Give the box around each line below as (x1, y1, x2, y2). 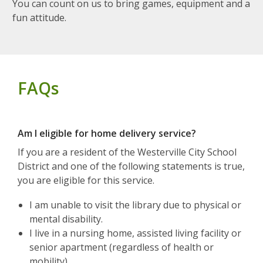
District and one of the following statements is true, (18, 160, 245, 173)
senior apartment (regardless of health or (29, 241, 214, 254)
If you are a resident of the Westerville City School (18, 146, 237, 159)
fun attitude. (12, 11, 66, 25)
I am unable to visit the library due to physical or (29, 198, 241, 212)
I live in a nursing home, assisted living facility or (29, 227, 241, 240)
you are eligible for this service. (18, 174, 154, 187)
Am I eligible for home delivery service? (18, 127, 196, 140)
